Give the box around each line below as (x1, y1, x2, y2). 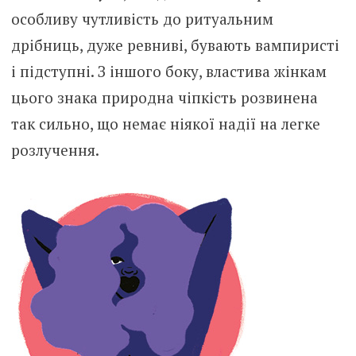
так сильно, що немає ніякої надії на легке (10, 114, 320, 134)
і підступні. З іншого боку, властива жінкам (10, 61, 327, 82)
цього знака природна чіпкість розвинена (10, 87, 318, 108)
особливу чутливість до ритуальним (10, 9, 273, 29)
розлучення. (10, 140, 99, 161)
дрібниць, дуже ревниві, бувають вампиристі (10, 35, 339, 56)
